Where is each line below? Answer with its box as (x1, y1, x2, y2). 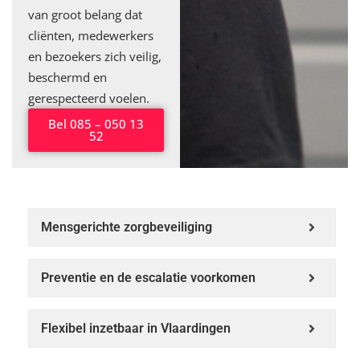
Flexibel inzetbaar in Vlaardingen (41, 320, 231, 336)
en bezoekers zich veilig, (28, 47, 162, 64)
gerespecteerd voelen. (28, 89, 149, 106)
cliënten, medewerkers (28, 27, 153, 43)
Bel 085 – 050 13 (48, 115, 144, 132)
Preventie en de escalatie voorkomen (41, 269, 256, 285)
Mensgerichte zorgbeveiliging (41, 219, 212, 235)
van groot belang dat (28, 6, 142, 22)
